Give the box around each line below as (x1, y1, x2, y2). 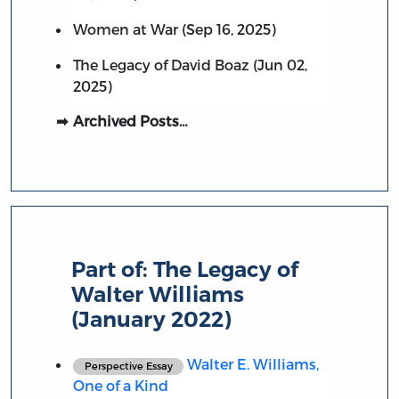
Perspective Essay (84, 360, 173, 372)
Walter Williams (71, 281, 245, 308)
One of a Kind (72, 377, 168, 395)
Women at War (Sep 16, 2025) (72, 20, 276, 38)
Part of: (71, 256, 154, 283)
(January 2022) (71, 306, 232, 333)
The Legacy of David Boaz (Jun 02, (72, 56, 307, 74)
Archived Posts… (72, 112, 188, 130)
